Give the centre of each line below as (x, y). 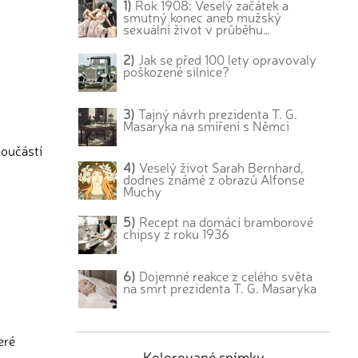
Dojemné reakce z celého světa (225, 275)
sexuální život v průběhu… (197, 29)
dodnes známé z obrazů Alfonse (214, 179)
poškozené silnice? (177, 71)
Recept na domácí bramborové (225, 222)
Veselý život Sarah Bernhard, (220, 167)
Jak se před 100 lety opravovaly (226, 59)
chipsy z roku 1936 (177, 234)
